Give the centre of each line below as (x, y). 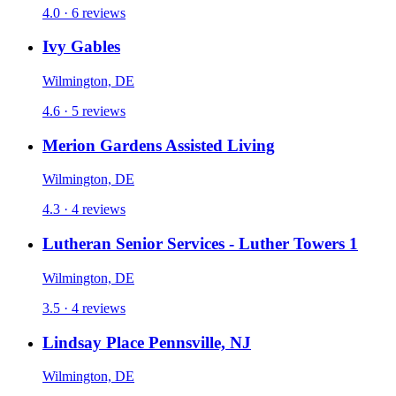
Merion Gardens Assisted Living (159, 145)
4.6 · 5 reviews (84, 110)
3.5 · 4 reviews (84, 308)
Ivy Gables (81, 47)
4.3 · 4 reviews (84, 209)
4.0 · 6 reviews (84, 12)
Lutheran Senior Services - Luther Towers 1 (200, 244)
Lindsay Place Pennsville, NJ (147, 342)
